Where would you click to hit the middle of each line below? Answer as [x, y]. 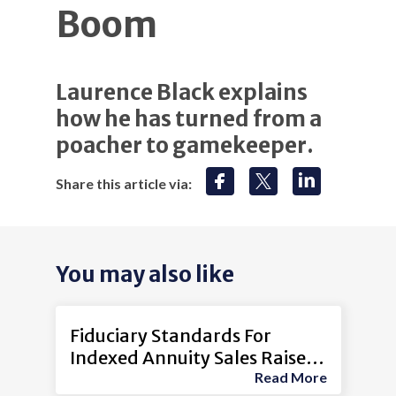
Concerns [109, 380]
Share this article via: [123, 183]
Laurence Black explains [181, 92]
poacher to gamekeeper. [184, 145]
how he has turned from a [188, 119]
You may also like [145, 274]
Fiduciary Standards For [170, 336]
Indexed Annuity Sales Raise [187, 358]
